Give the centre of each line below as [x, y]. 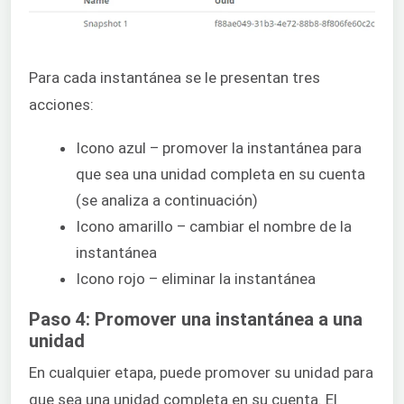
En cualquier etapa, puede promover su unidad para [201, 372]
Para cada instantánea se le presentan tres [174, 78]
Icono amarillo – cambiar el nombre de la [214, 226]
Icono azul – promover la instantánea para [219, 147]
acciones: [61, 105]
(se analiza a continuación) [167, 200]
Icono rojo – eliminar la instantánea [196, 278]
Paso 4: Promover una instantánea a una [196, 319]
